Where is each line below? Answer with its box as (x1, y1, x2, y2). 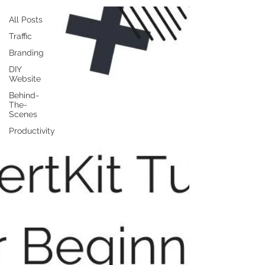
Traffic (9, 31, 32, 41)
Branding (9, 48, 44, 57)
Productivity (9, 126, 55, 135)
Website (9, 74, 41, 83)
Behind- (9, 91, 39, 100)
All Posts (9, 15, 43, 24)
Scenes (9, 109, 37, 119)
